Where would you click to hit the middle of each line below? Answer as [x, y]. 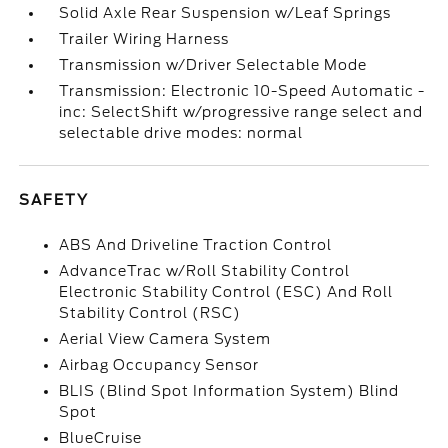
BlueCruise [101, 438]
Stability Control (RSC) [150, 313]
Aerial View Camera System [165, 339]
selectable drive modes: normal [181, 133]
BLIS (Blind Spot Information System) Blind [229, 391]
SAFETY [54, 200]
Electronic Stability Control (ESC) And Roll [226, 292]
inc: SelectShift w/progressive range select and [241, 112]
